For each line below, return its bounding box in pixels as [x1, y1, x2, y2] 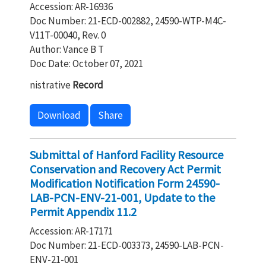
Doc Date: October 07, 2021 [30, 57, 143, 70]
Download [37, 109, 81, 122]
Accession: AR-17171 [30, 224, 113, 237]
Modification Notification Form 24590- [30, 176, 220, 191]
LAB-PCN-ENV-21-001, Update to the [30, 190, 215, 205]
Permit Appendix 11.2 [30, 204, 137, 219]
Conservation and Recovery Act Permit [30, 161, 221, 176]
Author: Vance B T [30, 43, 104, 56]
